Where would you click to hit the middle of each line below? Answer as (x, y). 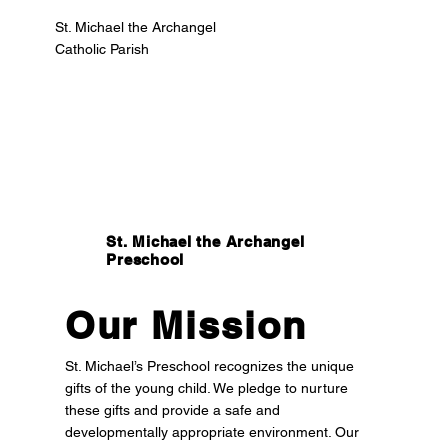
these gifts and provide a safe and (172, 410)
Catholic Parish (102, 49)
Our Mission (185, 325)
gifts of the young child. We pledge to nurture (206, 388)
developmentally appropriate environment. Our (211, 432)
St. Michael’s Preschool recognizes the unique (209, 366)
